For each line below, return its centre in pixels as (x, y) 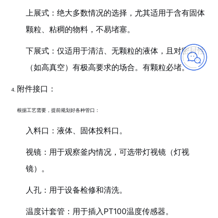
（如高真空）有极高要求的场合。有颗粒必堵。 (108, 67)
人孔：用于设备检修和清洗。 (76, 190)
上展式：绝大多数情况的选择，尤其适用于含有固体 (115, 13)
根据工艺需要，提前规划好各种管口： (58, 110)
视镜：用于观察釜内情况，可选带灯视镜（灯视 (108, 152)
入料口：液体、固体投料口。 (76, 130)
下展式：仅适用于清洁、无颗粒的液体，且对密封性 (115, 51)
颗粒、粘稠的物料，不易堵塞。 (80, 29)
